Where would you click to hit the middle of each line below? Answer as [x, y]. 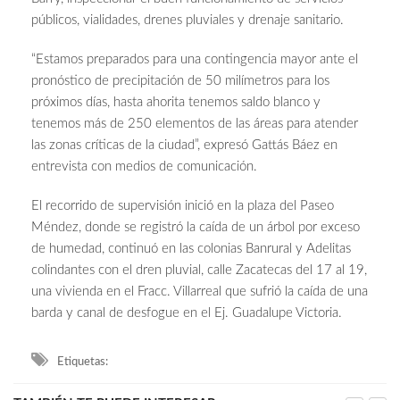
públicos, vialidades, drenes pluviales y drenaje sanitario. [187, 21]
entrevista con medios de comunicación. [144, 167]
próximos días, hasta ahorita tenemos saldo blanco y [176, 103]
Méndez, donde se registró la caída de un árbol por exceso [196, 228]
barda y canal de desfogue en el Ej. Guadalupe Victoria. [187, 313]
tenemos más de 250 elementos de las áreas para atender [195, 124]
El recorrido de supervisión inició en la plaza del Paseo [183, 206]
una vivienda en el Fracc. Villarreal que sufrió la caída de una [200, 292]
